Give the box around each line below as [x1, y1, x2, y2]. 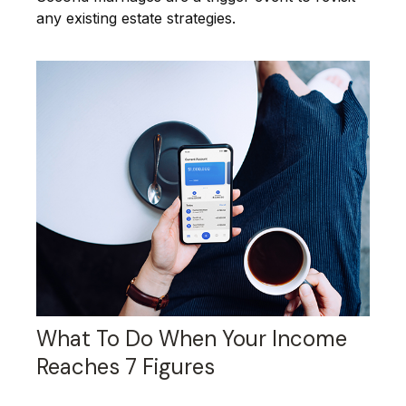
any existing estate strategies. [36, 9, 236, 28]
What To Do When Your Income [36, 324, 347, 353]
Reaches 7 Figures [36, 353, 215, 382]
